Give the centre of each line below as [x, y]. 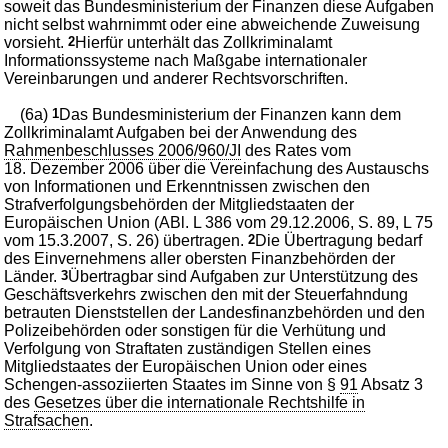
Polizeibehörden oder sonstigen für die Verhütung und [195, 331]
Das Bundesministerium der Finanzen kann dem [230, 115]
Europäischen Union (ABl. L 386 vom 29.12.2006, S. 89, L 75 [219, 223]
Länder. [33, 277]
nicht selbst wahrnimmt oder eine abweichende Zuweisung [212, 25]
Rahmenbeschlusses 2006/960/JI [123, 151]
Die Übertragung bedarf [339, 241]
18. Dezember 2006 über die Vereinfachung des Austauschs [217, 169]
